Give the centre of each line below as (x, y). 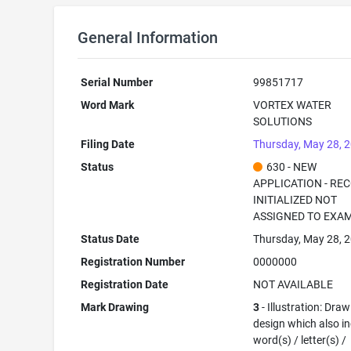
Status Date (110, 239)
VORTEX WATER (293, 105)
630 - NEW (292, 167)
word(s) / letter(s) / (300, 340)
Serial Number (117, 82)
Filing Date (108, 144)
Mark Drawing (115, 307)
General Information (147, 38)
